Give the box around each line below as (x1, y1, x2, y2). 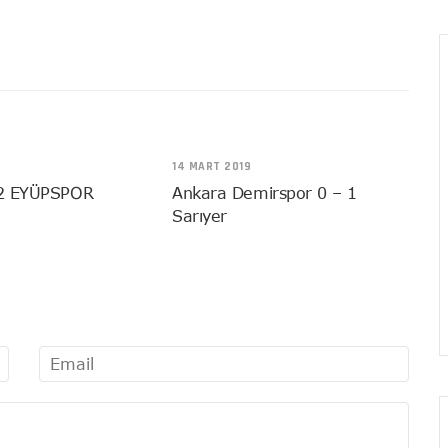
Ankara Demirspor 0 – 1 (172, 183, 357, 202)
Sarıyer (172, 206, 227, 225)
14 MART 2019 (172, 158, 252, 174)
